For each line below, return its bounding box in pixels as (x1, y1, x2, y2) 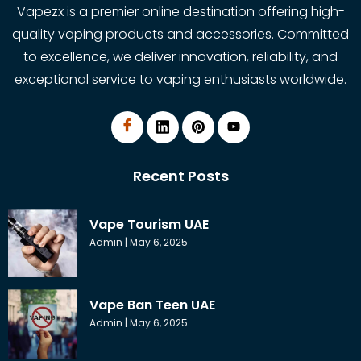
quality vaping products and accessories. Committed (12, 25, 349, 44)
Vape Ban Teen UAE (89, 296, 215, 315)
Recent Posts (132, 165, 229, 186)
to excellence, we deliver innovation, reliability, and (23, 48, 338, 67)
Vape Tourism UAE (89, 214, 209, 234)
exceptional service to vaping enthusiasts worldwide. (15, 70, 346, 89)
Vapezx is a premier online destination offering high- (16, 2, 345, 22)
